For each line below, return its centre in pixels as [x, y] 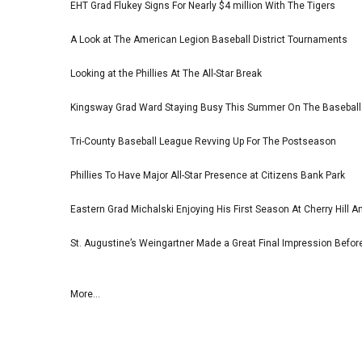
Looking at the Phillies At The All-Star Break [166, 74]
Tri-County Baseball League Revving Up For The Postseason [203, 142]
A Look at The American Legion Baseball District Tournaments [209, 40]
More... [85, 295]
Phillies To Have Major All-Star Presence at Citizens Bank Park [208, 176]
